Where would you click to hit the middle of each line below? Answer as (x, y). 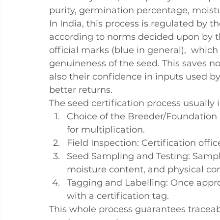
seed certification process (124, 103)
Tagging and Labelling (116, 183)
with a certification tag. (118, 196)
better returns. (81, 90)
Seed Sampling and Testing (127, 156)
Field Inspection (102, 143)
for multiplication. (106, 130)
